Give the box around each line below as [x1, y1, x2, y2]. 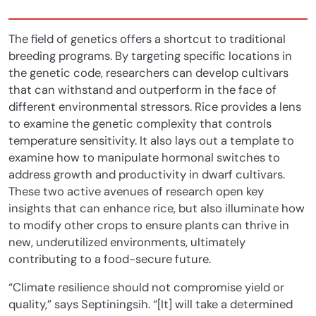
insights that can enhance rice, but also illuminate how [8, 200, 305, 216]
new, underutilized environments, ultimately [8, 234, 245, 250]
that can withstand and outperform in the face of [8, 82, 276, 97]
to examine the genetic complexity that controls [8, 116, 272, 131]
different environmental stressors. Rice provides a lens [8, 99, 301, 114]
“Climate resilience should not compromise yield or [8, 279, 284, 295]
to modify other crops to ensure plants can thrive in [8, 217, 289, 233]
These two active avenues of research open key [8, 183, 264, 199]
